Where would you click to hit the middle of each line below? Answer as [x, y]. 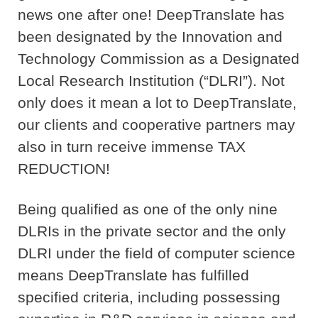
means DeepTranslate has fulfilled [133, 275]
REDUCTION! [66, 169]
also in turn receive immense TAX [132, 147]
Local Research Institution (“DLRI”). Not [151, 81]
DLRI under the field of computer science [157, 253]
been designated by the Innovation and [150, 37]
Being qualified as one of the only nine [148, 209]
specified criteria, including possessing [149, 297]
